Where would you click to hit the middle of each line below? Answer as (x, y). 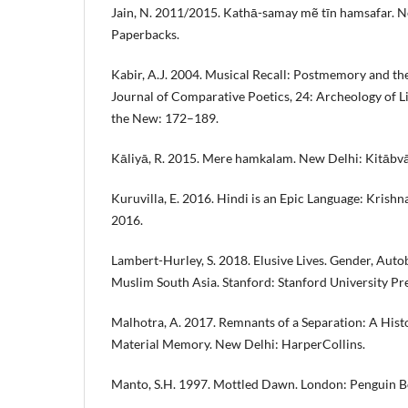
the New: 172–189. (165, 118)
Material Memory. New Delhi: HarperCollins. (238, 344)
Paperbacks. (145, 35)
